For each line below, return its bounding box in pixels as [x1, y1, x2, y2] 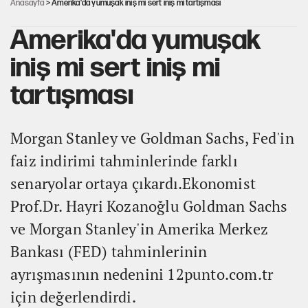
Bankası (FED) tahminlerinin [10, 241, 208, 261]
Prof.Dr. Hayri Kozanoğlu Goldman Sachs [10, 195, 288, 216]
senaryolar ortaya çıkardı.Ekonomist [10, 173, 256, 193]
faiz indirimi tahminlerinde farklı [10, 150, 238, 170]
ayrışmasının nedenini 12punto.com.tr [10, 263, 274, 284]
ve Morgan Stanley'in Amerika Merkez [10, 218, 269, 239]
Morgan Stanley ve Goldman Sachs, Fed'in [10, 127, 294, 148]
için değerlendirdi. [10, 286, 136, 307]
